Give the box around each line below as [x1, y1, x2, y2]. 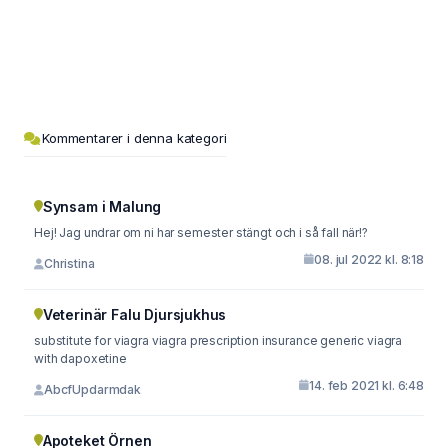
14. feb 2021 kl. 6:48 [309, 377, 424, 393]
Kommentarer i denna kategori [42, 129, 227, 146]
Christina [43, 256, 95, 271]
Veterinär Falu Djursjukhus [42, 305, 227, 323]
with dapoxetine [34, 350, 127, 366]
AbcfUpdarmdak [43, 382, 141, 397]
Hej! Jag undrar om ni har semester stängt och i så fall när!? [34, 224, 368, 240]
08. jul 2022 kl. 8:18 [314, 251, 424, 267]
